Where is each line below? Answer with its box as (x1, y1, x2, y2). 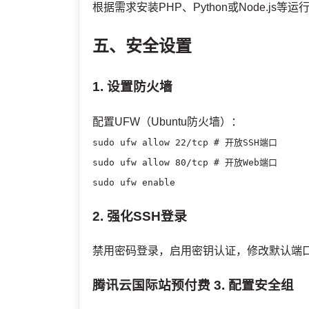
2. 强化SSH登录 (92, 208, 188, 223)
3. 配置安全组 (210, 278, 295, 293)
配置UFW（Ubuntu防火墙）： (92, 116, 243, 128)
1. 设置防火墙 (92, 79, 173, 94)
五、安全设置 (92, 37, 192, 56)
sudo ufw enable (92, 177, 176, 188)
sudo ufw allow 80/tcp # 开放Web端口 (92, 157, 278, 168)
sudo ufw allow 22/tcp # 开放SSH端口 (92, 137, 278, 148)
